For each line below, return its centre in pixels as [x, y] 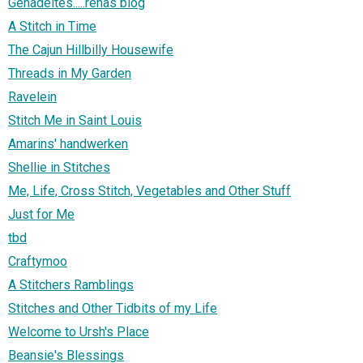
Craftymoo [38, 261]
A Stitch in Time [52, 26]
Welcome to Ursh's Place [79, 331]
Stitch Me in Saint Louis [75, 120]
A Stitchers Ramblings [71, 284]
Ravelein [32, 96]
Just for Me [41, 214]
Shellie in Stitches [59, 167]
